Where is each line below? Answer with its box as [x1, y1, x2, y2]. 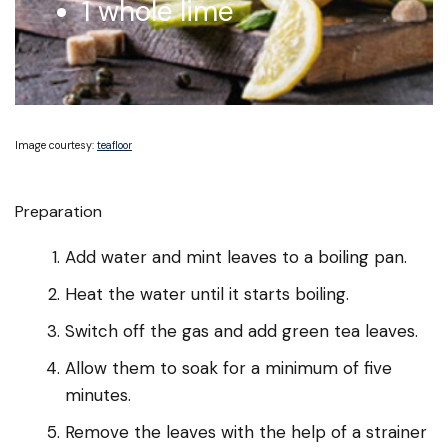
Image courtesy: [15, 138, 97, 153]
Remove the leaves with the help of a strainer [65, 421, 427, 444]
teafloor [97, 138, 132, 153]
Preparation [15, 201, 102, 223]
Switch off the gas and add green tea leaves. [65, 320, 418, 343]
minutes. [65, 384, 131, 407]
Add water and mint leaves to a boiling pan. [65, 246, 407, 269]
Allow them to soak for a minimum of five [65, 357, 392, 380]
